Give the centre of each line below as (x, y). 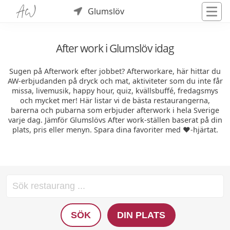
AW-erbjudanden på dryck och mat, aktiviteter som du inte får (115, 81)
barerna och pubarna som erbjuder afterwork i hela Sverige (115, 110)
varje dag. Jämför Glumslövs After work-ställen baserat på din (115, 120)
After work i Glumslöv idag (115, 49)
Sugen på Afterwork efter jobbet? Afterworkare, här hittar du (115, 71)
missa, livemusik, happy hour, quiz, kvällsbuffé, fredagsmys (115, 91)
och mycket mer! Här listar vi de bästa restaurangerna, (115, 101)
